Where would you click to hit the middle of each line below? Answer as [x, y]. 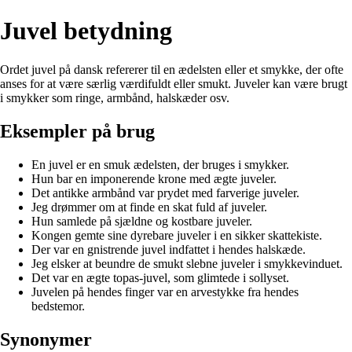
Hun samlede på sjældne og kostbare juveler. [142, 221]
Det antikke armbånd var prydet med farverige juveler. [165, 192]
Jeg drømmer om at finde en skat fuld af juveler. [149, 207]
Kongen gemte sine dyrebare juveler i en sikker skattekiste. [177, 235]
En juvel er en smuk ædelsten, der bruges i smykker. [160, 164]
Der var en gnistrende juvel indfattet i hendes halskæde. [169, 249]
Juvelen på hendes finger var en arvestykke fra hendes [165, 291]
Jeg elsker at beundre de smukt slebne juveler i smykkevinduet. [187, 263]
